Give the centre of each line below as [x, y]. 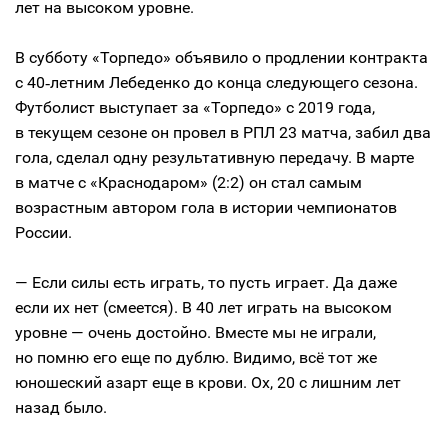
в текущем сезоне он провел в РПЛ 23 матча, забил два [223, 132]
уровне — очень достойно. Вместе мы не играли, [195, 332]
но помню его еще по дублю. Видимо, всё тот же [196, 357]
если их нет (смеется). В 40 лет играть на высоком [203, 307]
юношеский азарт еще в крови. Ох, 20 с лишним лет [208, 382]
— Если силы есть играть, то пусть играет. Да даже [206, 282]
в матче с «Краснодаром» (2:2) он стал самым [188, 182]
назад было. [61, 407]
